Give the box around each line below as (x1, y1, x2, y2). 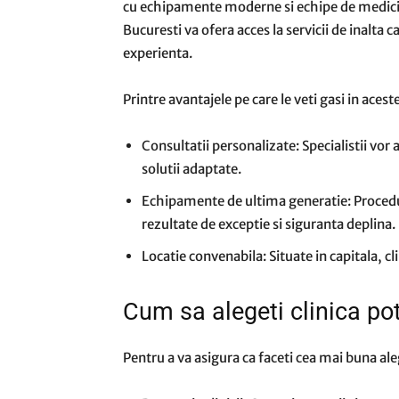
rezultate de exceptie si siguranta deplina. (142, 216, 395, 233)
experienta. (123, 45, 192, 62)
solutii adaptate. (142, 160, 241, 178)
